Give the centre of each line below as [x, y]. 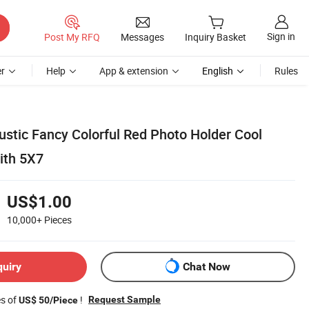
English [218, 71]
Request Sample [124, 299]
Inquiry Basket [216, 37]
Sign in [281, 37]
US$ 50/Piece [48, 300]
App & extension [134, 71]
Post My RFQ [72, 37]
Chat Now [207, 267]
